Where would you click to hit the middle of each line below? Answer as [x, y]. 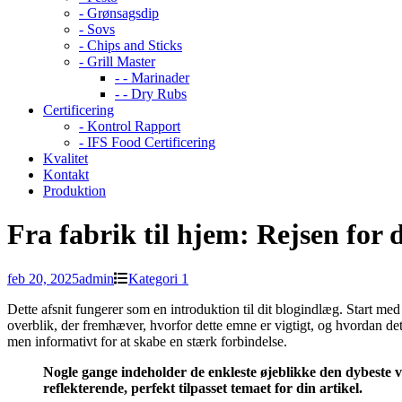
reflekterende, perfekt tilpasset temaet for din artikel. [203, 388]
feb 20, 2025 [43, 278]
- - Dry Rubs [151, 94]
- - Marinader [152, 78]
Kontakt [66, 175]
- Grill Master [117, 61]
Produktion [74, 191]
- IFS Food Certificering [147, 142]
